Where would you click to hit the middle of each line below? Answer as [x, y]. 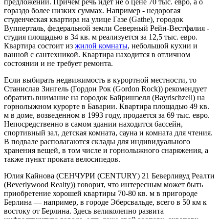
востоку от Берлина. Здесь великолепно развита [84, 211]
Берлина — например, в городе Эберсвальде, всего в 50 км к [105, 202]
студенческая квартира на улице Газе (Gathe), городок [94, 19]
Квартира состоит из [39, 45]
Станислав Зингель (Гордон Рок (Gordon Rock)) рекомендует [105, 88]
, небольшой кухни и [163, 45]
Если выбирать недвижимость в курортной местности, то [100, 80]
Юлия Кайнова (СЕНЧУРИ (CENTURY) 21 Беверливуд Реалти [109, 175]
